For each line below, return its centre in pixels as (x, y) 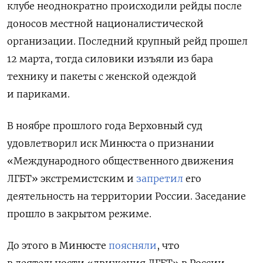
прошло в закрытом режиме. (79, 214)
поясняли (133, 246)
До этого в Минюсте (58, 246)
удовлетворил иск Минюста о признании (111, 144)
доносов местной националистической (105, 24)
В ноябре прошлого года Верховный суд (105, 126)
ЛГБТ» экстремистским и (72, 179)
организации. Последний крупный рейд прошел (127, 41)
